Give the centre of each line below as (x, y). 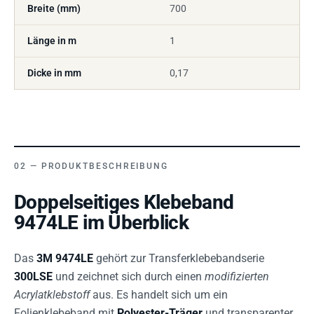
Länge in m (52, 41)
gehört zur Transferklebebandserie (179, 258)
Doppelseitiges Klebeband (124, 202)
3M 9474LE (65, 258)
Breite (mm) (54, 8)
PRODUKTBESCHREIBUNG (105, 166)
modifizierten (237, 277)
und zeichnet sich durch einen (129, 277)
